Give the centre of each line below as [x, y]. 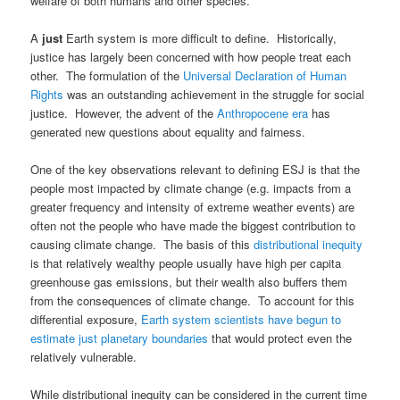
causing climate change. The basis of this [142, 245]
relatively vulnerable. [84, 357]
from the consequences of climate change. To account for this [193, 301]
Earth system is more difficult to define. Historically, [200, 38]
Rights [47, 95]
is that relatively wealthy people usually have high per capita [186, 263]
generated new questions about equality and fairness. [168, 132]
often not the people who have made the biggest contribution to [193, 226]
